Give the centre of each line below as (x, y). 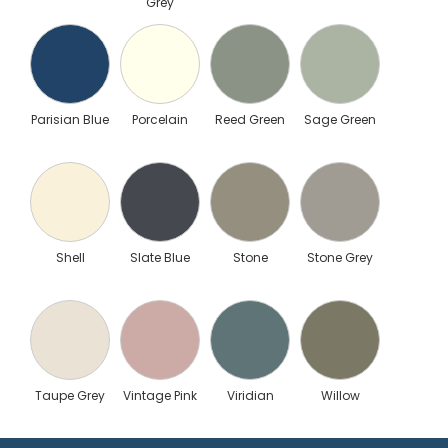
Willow (340, 395)
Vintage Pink (160, 395)
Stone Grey (340, 257)
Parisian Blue (70, 119)
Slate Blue (160, 257)
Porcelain (160, 119)
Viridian (250, 395)
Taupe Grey (70, 395)
